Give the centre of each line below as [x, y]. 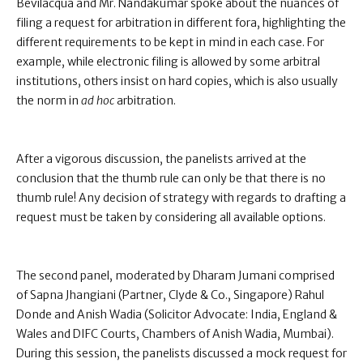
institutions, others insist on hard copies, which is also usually [177, 81]
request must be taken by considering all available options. [171, 217]
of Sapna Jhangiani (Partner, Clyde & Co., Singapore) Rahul [170, 295]
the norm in [49, 100]
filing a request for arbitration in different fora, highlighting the [181, 23]
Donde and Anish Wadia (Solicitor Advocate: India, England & [177, 314]
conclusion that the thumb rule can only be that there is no [171, 178]
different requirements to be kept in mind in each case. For [170, 42]
